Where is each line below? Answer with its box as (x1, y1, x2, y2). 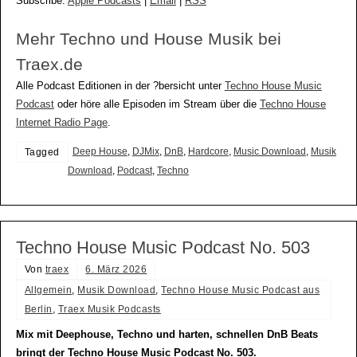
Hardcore (187, 146, 229, 158)
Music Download (233, 146, 306, 158)
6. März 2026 (85, 264, 147, 276)
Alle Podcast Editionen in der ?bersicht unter (15, 80, 225, 92)
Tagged (24, 147, 60, 159)
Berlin (24, 304, 53, 316)
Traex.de (15, 54, 83, 74)
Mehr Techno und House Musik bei (15, 29, 281, 49)
